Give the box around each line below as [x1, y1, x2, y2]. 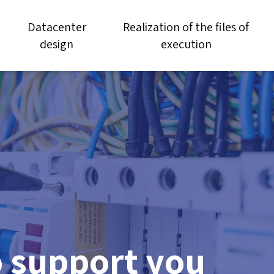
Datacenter [27, 19, 86, 35]
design [40, 36, 74, 52]
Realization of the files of [123, 19, 250, 35]
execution [160, 36, 212, 52]
